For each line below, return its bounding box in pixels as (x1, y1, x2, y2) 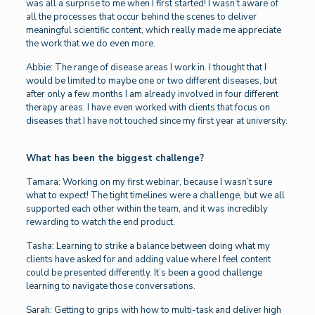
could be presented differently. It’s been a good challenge (25, 266, 262, 280)
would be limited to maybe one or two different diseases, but (25, 75, 277, 88)
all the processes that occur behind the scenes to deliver (25, 11, 257, 24)
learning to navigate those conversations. (25, 280, 195, 293)
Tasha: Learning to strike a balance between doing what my (25, 240, 270, 253)
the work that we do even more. (25, 37, 157, 51)
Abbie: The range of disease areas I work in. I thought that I (25, 61, 266, 75)
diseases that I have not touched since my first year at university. (25, 115, 288, 128)
